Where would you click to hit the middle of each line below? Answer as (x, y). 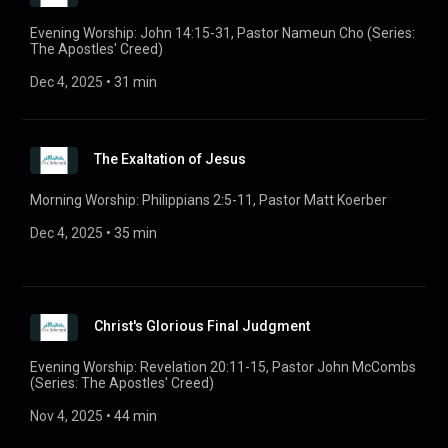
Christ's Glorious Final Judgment (202, 326)
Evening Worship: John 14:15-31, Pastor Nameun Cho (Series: (222, 33)
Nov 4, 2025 (66, 416)
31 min (135, 82)
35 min (135, 233)
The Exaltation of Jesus (170, 159)
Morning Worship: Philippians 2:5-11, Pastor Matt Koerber (208, 200)
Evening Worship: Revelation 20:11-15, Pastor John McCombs (223, 367)
